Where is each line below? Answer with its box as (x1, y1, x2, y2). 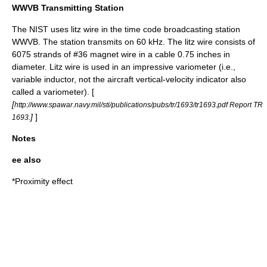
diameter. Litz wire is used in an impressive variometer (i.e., (12, 62, 235, 72)
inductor (44, 74, 74, 84)
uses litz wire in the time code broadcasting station (48, 24, 240, 34)
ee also (12, 155, 41, 164)
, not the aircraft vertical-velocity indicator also (74, 74, 246, 84)
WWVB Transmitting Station (12, 3, 124, 13)
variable (12, 74, 44, 84)
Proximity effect (15, 176, 73, 186)
